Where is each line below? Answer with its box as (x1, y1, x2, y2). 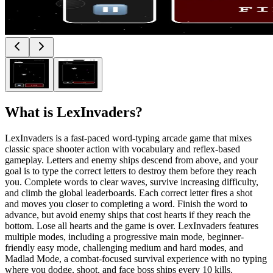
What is (5, 104, 57, 120)
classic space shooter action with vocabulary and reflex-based (5, 143, 240, 154)
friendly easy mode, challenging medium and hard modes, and (5, 242, 243, 253)
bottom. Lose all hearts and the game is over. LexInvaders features (5, 220, 258, 231)
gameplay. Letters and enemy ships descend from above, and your (5, 154, 258, 165)
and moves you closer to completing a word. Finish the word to (5, 198, 247, 209)
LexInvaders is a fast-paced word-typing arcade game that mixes (5, 132, 252, 143)
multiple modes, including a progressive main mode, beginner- (5, 231, 244, 242)
